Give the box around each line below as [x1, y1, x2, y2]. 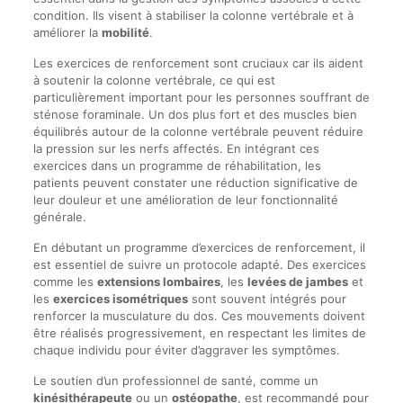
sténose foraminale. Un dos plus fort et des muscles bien [32, 107, 357, 122]
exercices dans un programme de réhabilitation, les [32, 158, 321, 174]
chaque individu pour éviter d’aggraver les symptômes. [32, 343, 340, 358]
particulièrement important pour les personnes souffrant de [32, 90, 370, 105]
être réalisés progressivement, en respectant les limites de [32, 326, 366, 341]
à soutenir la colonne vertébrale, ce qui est [32, 73, 275, 88]
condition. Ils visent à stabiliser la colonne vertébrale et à [32, 8, 354, 23]
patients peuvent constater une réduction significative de [32, 175, 358, 191]
